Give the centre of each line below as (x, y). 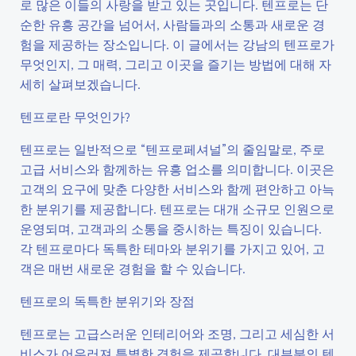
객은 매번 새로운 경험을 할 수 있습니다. (133, 268)
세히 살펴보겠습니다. (80, 84)
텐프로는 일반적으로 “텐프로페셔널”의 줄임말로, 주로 (172, 149)
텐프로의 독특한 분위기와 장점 (107, 301)
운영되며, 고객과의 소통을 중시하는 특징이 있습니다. (171, 228)
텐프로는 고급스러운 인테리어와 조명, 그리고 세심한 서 (177, 333)
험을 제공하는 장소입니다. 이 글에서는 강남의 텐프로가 (177, 44)
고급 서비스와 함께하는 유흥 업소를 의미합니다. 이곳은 (177, 169)
